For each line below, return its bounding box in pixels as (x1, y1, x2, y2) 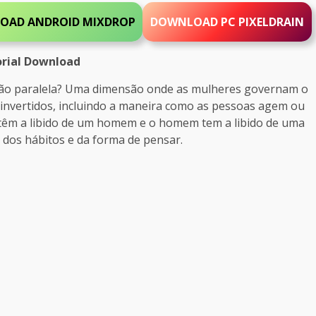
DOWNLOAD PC (150, 13, 239, 30)
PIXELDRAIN (238, 13, 305, 30)
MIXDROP (79, 13, 135, 30)
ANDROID (27, 13, 80, 30)
